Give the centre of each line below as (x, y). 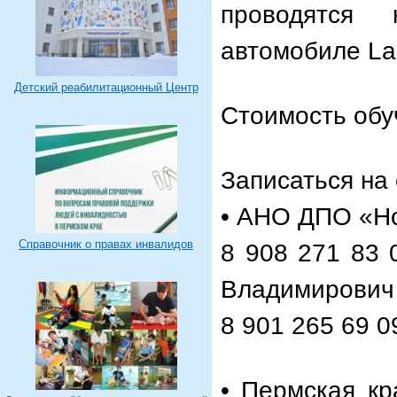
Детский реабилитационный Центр (106, 87)
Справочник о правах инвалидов (106, 244)
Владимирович (307, 289)
